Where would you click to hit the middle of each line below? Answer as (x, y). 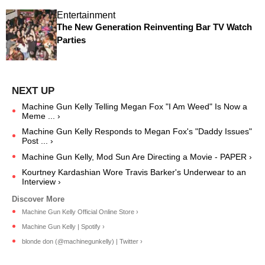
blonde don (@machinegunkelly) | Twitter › (82, 241)
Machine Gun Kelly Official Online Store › (80, 211)
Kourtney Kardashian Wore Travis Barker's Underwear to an (134, 172)
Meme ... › (41, 116)
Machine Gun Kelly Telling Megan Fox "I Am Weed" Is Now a (135, 107)
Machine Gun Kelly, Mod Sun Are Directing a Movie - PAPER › (137, 156)
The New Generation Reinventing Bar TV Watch (154, 27)
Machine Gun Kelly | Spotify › (63, 226)
